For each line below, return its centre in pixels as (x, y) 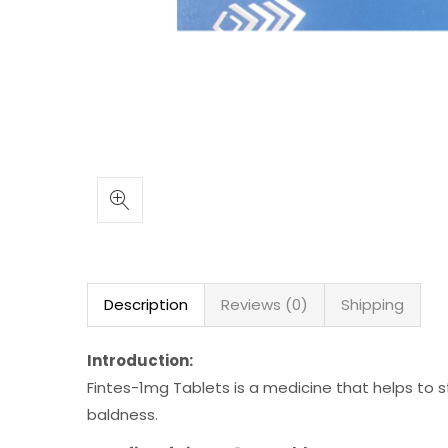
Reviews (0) (264, 304)
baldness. (122, 414)
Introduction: (140, 360)
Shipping (372, 304)
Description (146, 304)
